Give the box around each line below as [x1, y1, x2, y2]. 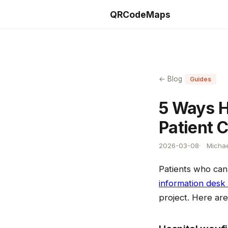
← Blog [159, 75, 182, 83]
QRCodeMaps [110, 9, 170, 20]
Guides [190, 75, 211, 83]
